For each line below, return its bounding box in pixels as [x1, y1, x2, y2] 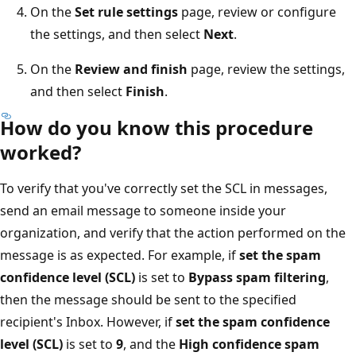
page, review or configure [178, 2, 336, 21]
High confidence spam [179, 335, 319, 353]
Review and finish [75, 60, 188, 78]
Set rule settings [75, 2, 178, 21]
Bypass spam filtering [188, 268, 326, 286]
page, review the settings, [188, 60, 345, 78]
